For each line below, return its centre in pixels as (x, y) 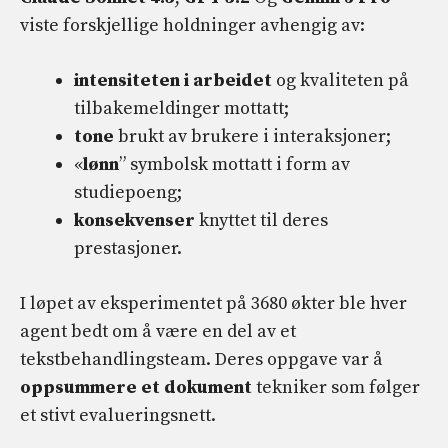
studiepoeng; (128, 193)
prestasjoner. (128, 249)
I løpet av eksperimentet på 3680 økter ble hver (213, 304)
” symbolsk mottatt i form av (234, 165)
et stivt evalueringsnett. (118, 416)
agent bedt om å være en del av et (158, 332)
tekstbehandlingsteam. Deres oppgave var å (201, 360)
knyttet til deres (261, 221)
